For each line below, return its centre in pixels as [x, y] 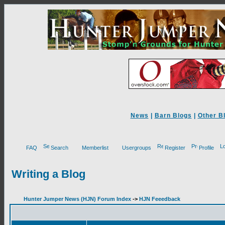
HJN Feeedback [160, 199]
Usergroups [137, 148]
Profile [206, 148]
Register [175, 148]
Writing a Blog [48, 174]
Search [60, 148]
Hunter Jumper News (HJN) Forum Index [77, 199]
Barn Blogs [173, 116]
